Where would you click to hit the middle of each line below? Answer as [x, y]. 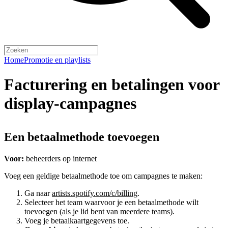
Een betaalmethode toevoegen [82, 137]
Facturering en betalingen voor [112, 85]
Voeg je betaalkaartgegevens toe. [77, 220]
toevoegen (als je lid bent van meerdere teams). [99, 211]
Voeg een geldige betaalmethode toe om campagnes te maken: [103, 176]
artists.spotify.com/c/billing [95, 193]
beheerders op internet [60, 158]
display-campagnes [70, 104]
